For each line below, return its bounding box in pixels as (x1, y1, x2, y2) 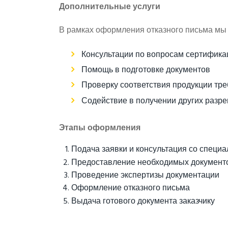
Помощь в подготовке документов (81, 64, 210, 77)
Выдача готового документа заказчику (71, 194, 215, 208)
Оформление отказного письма (71, 182, 190, 195)
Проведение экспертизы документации (71, 168, 219, 182)
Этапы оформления (59, 121, 140, 135)
